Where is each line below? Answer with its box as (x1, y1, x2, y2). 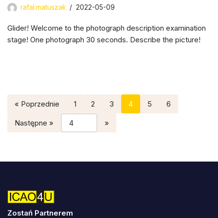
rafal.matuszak (20, 3, 66, 11)
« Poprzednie (15, 99, 59, 109)
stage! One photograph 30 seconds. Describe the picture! (7, 35, 200, 44)
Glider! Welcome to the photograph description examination (7, 23, 206, 33)
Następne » (15, 118, 54, 127)
